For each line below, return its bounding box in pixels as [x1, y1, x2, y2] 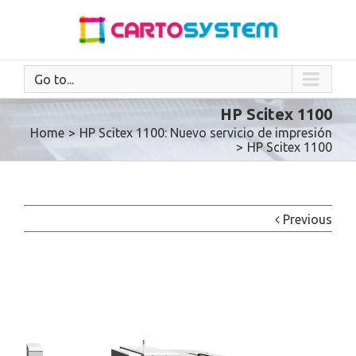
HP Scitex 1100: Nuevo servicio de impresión [79, 126, 332, 140]
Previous [283, 212, 332, 226]
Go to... [34, 72, 74, 87]
